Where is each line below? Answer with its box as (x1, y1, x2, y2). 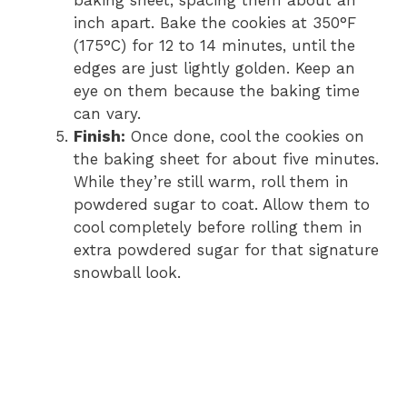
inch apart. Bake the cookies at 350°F (74, 13, 356, 32)
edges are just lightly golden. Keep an (74, 58, 355, 77)
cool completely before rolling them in (74, 217, 362, 236)
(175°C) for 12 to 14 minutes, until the (74, 35, 355, 55)
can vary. (74, 104, 141, 123)
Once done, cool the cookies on (125, 126, 364, 145)
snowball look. (74, 263, 181, 282)
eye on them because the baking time (74, 81, 360, 100)
